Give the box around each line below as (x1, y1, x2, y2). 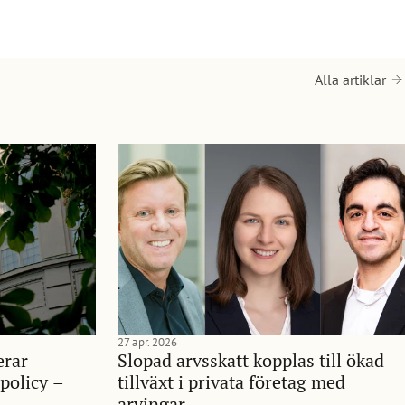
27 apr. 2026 (118, 334, 178, 350)
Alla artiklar (315, 70, 386, 89)
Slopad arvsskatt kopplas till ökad (118, 347, 384, 372)
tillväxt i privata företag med (118, 369, 345, 394)
